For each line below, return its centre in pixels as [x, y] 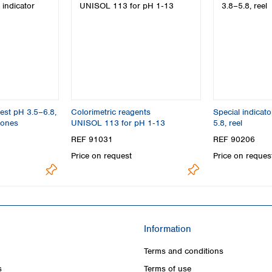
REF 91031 [92, 140]
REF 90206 [234, 140]
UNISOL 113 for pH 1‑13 [118, 123]
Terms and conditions [184, 251]
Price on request [102, 156]
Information [168, 229]
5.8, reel [227, 123]
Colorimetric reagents [111, 112]
